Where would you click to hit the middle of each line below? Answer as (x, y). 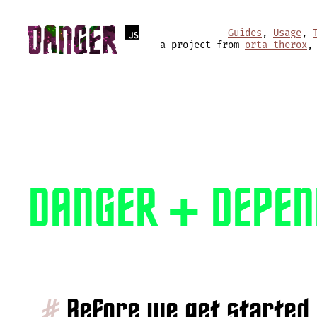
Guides (245, 33)
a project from (202, 45)
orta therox (276, 45)
